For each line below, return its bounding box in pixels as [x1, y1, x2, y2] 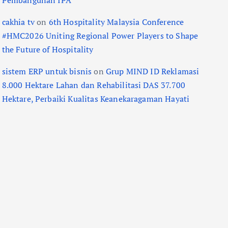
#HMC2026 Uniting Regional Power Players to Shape [2, 30, 198, 41]
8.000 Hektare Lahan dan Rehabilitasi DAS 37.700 [2, 79, 186, 91]
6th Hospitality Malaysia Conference [48, 16, 184, 27]
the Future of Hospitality [2, 44, 94, 55]
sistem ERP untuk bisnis [2, 66, 92, 77]
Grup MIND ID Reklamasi [105, 66, 199, 77]
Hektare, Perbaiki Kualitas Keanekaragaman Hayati [2, 93, 190, 104]
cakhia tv [2, 16, 35, 27]
